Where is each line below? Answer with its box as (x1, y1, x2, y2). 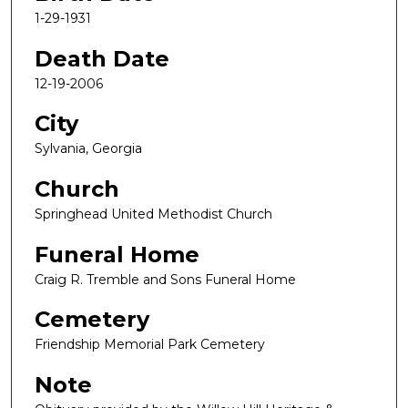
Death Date (35, 45, 169, 72)
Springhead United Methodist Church (35, 206, 272, 223)
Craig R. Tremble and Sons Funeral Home (35, 270, 296, 288)
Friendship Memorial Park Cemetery (35, 336, 265, 353)
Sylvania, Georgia (35, 140, 142, 158)
